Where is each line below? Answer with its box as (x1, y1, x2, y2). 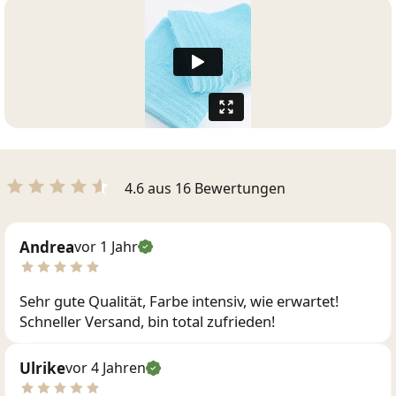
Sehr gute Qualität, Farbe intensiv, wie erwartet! (19, 290, 339, 311)
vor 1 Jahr (74, 236, 138, 256)
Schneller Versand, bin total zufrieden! (19, 310, 275, 331)
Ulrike (19, 357, 65, 378)
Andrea (19, 236, 74, 257)
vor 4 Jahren (65, 357, 146, 377)
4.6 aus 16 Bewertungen (125, 178, 286, 198)
